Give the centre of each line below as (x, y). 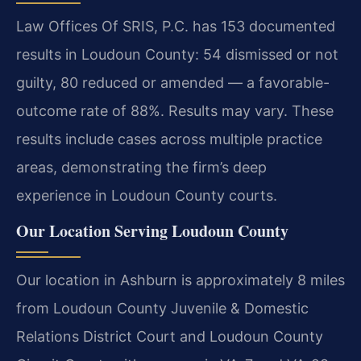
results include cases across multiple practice (169, 139)
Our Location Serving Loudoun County (152, 230)
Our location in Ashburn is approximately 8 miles (180, 280)
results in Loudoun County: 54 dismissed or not (177, 54)
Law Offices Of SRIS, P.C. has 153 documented (176, 26)
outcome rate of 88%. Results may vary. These (175, 110)
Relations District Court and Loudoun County (170, 336)
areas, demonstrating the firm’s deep (141, 167)
